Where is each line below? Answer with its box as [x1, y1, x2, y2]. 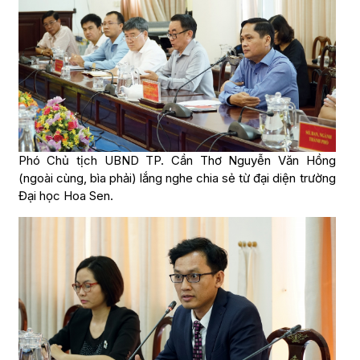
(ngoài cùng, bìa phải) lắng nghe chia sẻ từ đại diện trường [18, 170, 336, 186]
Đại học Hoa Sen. [18, 187, 113, 203]
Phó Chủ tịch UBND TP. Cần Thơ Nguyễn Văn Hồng [18, 152, 336, 168]
